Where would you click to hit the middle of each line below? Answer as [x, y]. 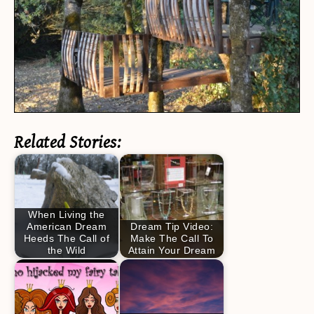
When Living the [67, 215]
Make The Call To [172, 239]
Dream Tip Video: [172, 227]
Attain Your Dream [172, 251]
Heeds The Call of [67, 239]
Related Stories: [67, 142]
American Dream [67, 227]
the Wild [67, 251]
